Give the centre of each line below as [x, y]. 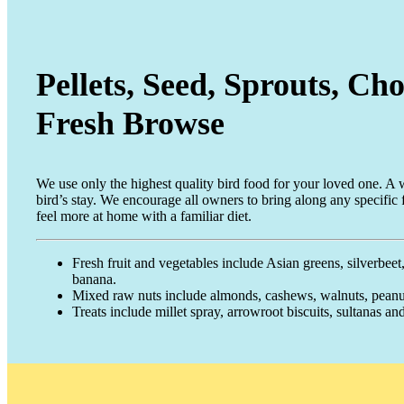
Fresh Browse [130, 123]
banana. [94, 279]
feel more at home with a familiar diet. [144, 216]
